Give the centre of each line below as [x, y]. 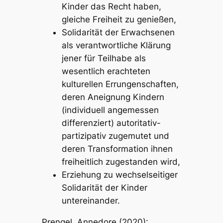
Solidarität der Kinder [104, 188]
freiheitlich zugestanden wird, [121, 162]
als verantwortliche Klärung [116, 45]
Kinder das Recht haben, [111, 6]
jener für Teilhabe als [104, 58]
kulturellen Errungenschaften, [120, 84]
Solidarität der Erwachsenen [118, 32]
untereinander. [91, 201]
